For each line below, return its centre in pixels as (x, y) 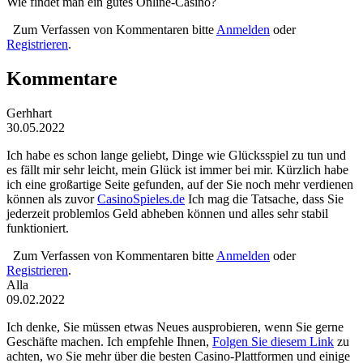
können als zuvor (52, 199)
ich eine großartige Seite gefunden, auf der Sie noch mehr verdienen (180, 185)
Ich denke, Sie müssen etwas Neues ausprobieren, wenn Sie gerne (175, 327)
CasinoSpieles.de (141, 199)
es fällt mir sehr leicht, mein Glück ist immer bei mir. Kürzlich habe (177, 170)
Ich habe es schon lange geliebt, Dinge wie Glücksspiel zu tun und (176, 156)
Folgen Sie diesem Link (273, 342)
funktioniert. (38, 228)
